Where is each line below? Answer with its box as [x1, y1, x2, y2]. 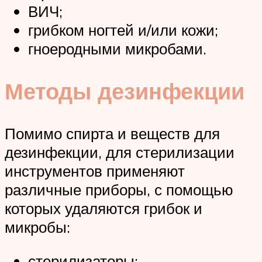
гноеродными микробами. [28, 39, 206, 58]
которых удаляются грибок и [5, 198, 202, 218]
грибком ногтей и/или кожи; [28, 20, 218, 40]
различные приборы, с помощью [5, 180, 233, 199]
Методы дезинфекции [5, 77, 244, 106]
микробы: [5, 217, 70, 236]
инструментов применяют [5, 161, 185, 180]
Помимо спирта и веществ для [5, 123, 220, 143]
